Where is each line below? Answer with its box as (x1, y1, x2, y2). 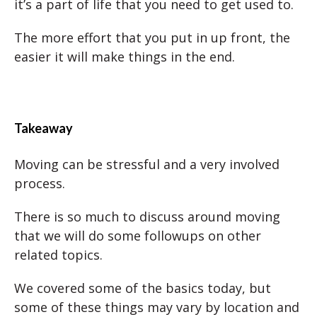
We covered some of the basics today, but (14, 279, 271, 297)
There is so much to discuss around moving (14, 208, 280, 226)
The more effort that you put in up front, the (14, 29, 290, 47)
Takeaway (14, 120, 73, 137)
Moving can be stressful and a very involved (14, 156, 279, 173)
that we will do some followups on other (14, 227, 261, 245)
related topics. (14, 246, 103, 264)
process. (14, 175, 65, 192)
